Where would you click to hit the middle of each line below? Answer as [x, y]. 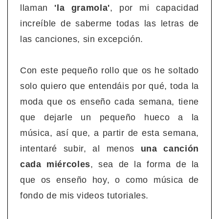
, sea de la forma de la [144, 164]
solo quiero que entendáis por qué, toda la [109, 86]
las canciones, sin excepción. [82, 39]
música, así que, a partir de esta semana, [109, 133]
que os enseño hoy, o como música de [109, 180]
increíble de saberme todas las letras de [109, 24]
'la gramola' [82, 8]
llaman [37, 8]
